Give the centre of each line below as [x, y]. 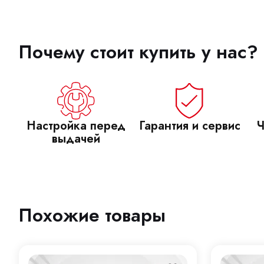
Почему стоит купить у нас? [138, 52]
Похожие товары [92, 215]
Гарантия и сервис [189, 126]
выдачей [76, 139]
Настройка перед [76, 126]
